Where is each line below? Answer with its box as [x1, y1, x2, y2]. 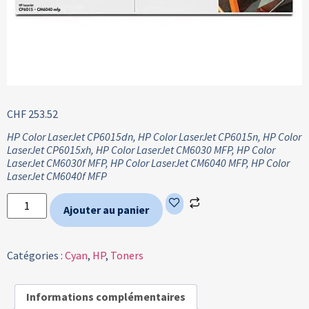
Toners [110, 248, 143, 262]
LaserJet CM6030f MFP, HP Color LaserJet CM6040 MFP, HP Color [7, 156, 290, 170]
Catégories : [7, 248, 65, 262]
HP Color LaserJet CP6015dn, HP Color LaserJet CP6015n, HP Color [7, 130, 301, 144]
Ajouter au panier [63, 202, 150, 217]
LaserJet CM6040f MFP [7, 169, 107, 183]
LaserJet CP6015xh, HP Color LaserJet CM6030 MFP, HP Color [7, 143, 275, 157]
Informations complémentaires [26, 289, 186, 303]
